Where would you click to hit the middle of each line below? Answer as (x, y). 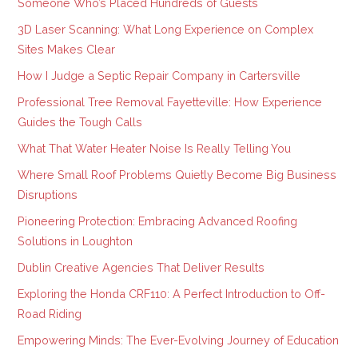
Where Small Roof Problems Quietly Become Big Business (177, 175)
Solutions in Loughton (76, 241)
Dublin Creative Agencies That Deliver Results (141, 268)
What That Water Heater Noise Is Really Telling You (155, 149)
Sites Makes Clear (67, 50)
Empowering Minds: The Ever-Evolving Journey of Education (179, 340)
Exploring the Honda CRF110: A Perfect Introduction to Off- (172, 294)
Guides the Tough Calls (80, 122)
